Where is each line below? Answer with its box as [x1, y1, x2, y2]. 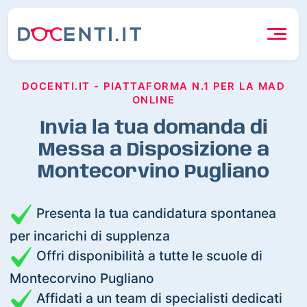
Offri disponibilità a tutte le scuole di [33, 247, 263, 264]
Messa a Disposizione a [38, 140, 269, 160]
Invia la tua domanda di [39, 118, 268, 138]
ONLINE [132, 93, 175, 106]
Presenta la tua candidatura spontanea [33, 204, 277, 221]
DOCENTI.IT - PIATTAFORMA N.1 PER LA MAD [21, 79, 286, 93]
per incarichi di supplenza [10, 227, 171, 244]
